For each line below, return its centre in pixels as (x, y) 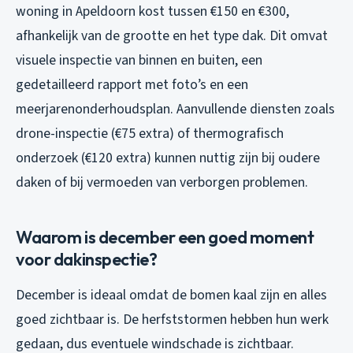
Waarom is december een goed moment (165, 237)
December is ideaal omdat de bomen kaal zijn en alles (171, 295)
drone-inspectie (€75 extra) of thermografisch (150, 133)
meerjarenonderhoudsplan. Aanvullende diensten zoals (175, 109)
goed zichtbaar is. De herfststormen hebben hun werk (172, 319)
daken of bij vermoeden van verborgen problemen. (162, 182)
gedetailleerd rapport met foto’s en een (132, 84)
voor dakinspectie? (87, 259)
